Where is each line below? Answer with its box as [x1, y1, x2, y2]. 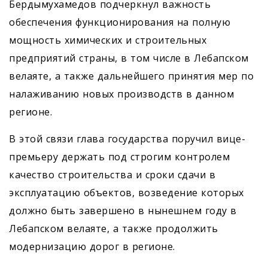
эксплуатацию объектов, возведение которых [9, 186, 244, 200]
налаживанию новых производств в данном [9, 87, 234, 101]
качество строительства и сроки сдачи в [9, 168, 215, 182]
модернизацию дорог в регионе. [9, 240, 175, 254]
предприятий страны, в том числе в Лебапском [9, 51, 249, 65]
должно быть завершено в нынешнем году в [9, 204, 237, 218]
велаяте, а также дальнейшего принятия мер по [9, 69, 254, 83]
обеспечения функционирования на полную [9, 16, 230, 29]
